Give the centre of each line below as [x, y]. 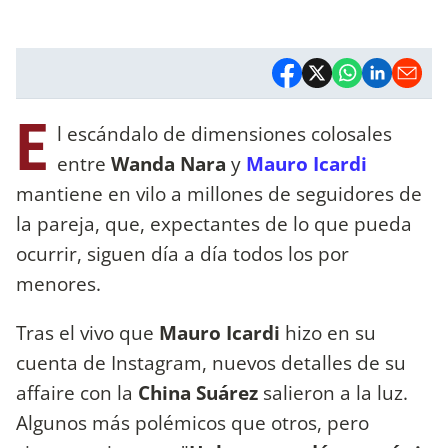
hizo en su [330, 332]
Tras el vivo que [87, 332]
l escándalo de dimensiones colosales [224, 133]
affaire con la [74, 392]
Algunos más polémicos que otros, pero [192, 422]
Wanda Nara [168, 163]
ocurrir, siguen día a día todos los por [182, 253]
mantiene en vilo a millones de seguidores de [219, 193]
